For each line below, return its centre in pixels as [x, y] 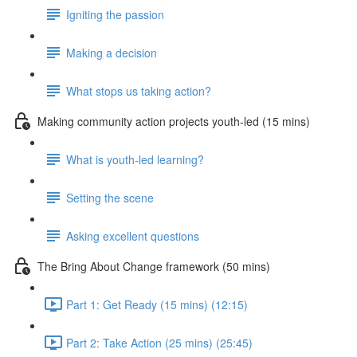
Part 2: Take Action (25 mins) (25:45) [159, 342]
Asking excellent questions [133, 235]
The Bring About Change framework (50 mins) [154, 266]
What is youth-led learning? [135, 159]
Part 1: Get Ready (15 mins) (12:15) [157, 304]
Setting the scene [110, 197]
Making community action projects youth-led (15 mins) [174, 121]
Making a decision [112, 52]
